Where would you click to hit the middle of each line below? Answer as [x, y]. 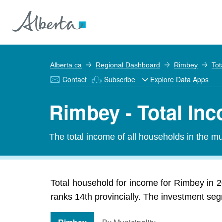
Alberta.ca [66, 65]
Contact [75, 79]
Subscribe [120, 79]
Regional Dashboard [128, 65]
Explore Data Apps [179, 79]
